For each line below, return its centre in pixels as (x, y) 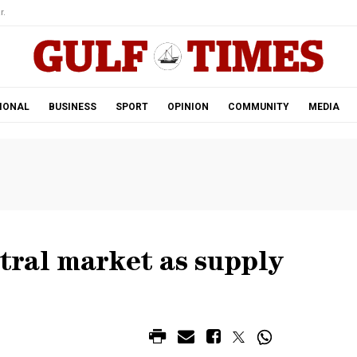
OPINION (188, 107)
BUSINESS (72, 107)
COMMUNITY (258, 107)
